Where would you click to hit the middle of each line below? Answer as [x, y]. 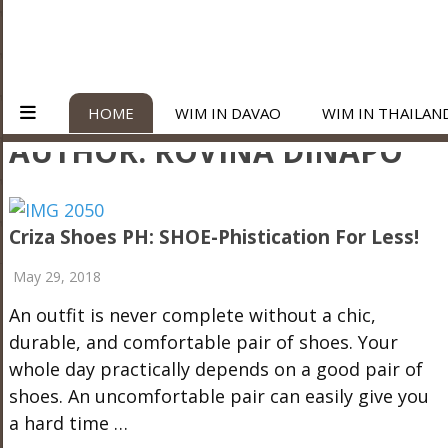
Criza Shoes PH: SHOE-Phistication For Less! [213, 237]
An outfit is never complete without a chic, [192, 315]
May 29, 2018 [56, 276]
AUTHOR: [81, 151]
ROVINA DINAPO [278, 151]
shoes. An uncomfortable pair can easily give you [218, 396]
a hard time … [68, 423]
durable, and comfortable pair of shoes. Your [203, 342]
